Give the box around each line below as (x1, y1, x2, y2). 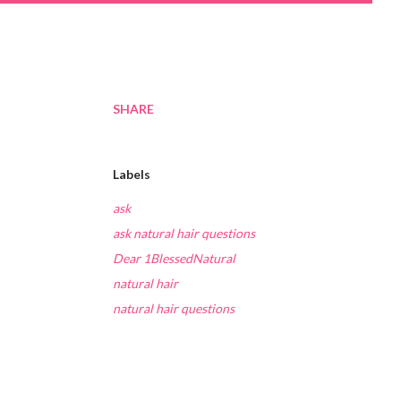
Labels (113, 166, 150, 182)
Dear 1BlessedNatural (113, 251, 235, 266)
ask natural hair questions (113, 226, 255, 241)
